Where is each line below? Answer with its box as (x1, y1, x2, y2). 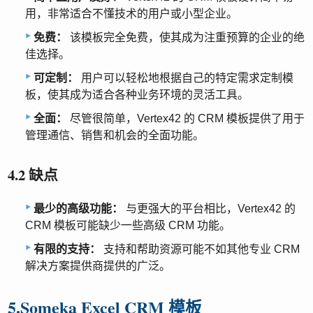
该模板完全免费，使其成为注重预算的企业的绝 (67, 31, 305, 44)
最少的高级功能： (34, 202, 123, 214)
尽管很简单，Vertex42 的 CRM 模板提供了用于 (67, 112, 305, 125)
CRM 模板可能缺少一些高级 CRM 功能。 (25, 219, 231, 231)
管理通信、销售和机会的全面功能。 (25, 129, 204, 142)
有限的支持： (34, 242, 101, 255)
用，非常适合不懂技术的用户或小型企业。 (25, 8, 238, 20)
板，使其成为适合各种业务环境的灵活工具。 (25, 89, 249, 101)
